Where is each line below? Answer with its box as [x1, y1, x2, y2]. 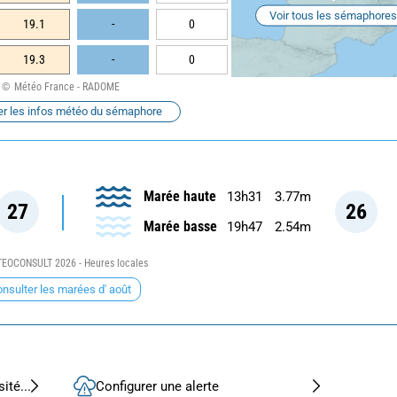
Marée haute [143, 187, 216, 205]
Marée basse [143, 217, 217, 235]
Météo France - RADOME [13, 80, 120, 93]
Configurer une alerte [96, 378, 219, 394]
